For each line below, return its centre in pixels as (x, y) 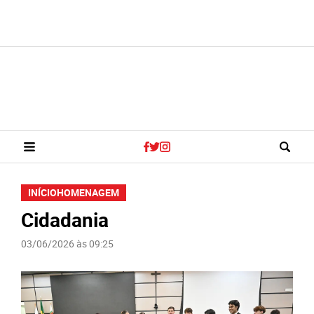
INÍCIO (42, 192)
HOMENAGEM (88, 192)
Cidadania (65, 219)
